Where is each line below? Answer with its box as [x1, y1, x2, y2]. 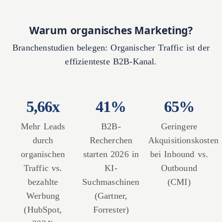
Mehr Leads [20, 121, 65, 132]
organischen [21, 149, 65, 160]
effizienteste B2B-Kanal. [65, 56, 157, 67]
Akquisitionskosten [148, 135, 219, 146]
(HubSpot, [24, 205, 62, 215]
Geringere [161, 121, 198, 132]
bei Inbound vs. [150, 149, 209, 160]
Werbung [26, 191, 60, 201]
